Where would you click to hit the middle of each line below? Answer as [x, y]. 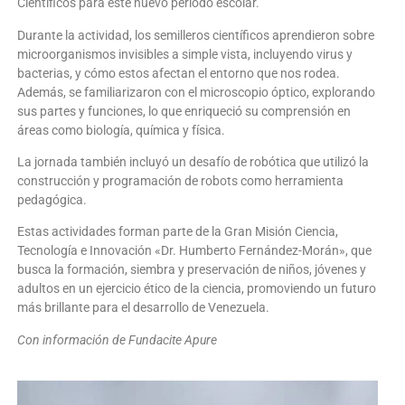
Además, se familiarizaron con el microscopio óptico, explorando [196, 92]
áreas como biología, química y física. [121, 130]
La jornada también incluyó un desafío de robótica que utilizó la [193, 161]
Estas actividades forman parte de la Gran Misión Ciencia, [178, 232]
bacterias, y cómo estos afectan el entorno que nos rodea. [179, 73]
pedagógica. [52, 199]
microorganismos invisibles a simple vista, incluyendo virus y [185, 54]
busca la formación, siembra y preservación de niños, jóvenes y [192, 270]
